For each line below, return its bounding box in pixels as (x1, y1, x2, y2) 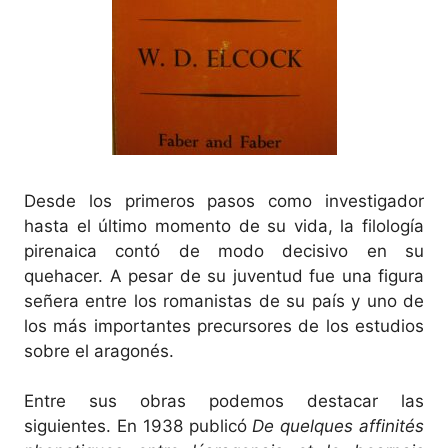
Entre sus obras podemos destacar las (24, 391, 424, 411)
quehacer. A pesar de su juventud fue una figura (24, 265, 424, 286)
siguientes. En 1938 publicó (24, 416, 253, 436)
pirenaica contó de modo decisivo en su (24, 240, 424, 261)
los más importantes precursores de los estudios (24, 315, 424, 336)
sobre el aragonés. (24, 340, 174, 361)
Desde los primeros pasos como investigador (24, 190, 424, 211)
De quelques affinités (252, 416, 425, 436)
